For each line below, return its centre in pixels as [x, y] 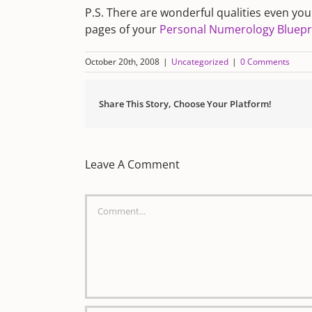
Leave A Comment [132, 164]
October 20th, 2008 [122, 62]
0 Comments [265, 62]
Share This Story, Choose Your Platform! [185, 103]
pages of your [122, 29]
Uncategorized [200, 62]
